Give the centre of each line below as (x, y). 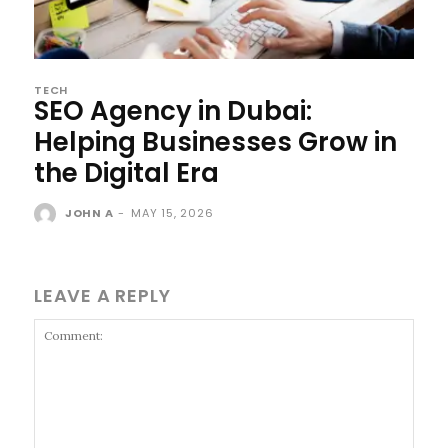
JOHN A (89, 212)
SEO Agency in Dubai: (173, 110)
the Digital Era (126, 172)
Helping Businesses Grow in (215, 141)
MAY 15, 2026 (172, 212)
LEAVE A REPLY (102, 295)
